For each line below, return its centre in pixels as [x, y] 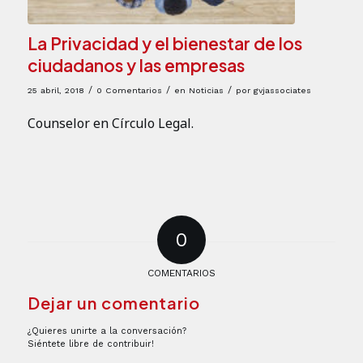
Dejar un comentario [113, 303]
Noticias [206, 90]
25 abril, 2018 [56, 90]
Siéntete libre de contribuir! [90, 344]
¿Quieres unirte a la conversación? [107, 331]
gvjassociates [282, 90]
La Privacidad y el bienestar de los [164, 43]
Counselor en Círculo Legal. [110, 124]
